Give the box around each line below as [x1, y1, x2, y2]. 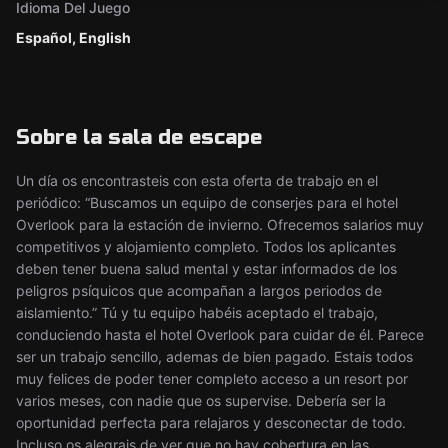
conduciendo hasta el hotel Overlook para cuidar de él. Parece [16, 326, 424, 343]
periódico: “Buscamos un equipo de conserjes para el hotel [16, 194, 398, 211]
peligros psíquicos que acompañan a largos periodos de [16, 282, 382, 299]
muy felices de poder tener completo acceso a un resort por [16, 370, 408, 387]
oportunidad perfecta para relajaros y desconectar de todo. [16, 414, 406, 431]
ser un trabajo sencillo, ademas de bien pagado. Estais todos [16, 348, 413, 365]
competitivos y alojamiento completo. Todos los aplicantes [16, 238, 396, 255]
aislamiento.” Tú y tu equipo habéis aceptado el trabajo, [16, 304, 378, 321]
